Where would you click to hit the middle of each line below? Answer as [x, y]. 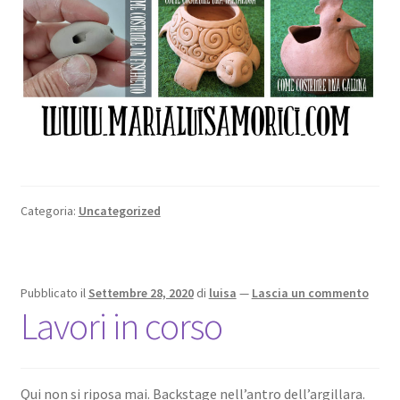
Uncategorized [119, 210]
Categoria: [49, 210]
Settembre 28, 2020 [141, 292]
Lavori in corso [121, 325]
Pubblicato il [54, 292]
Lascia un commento [310, 292]
